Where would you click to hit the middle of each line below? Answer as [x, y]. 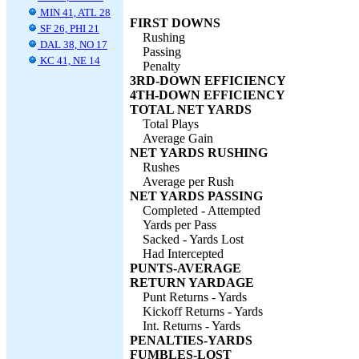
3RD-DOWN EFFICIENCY [208, 81]
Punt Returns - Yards [195, 297]
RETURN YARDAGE [192, 282]
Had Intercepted [183, 254]
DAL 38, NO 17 [73, 44]
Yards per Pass [179, 225]
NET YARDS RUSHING [199, 153]
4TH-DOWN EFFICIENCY [208, 95]
